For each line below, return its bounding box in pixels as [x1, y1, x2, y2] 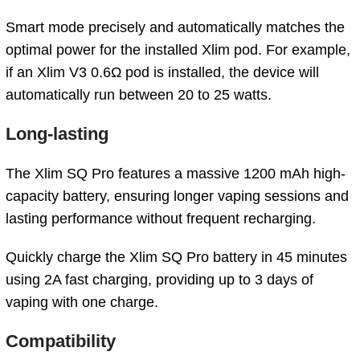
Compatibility [6, 330, 116, 351]
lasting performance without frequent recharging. [6, 210, 316, 227]
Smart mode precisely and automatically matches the [6, 18, 345, 35]
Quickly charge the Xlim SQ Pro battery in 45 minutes [6, 248, 347, 265]
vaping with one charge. [6, 293, 158, 310]
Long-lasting [6, 123, 108, 144]
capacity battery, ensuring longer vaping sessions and [6, 187, 349, 204]
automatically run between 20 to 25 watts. [6, 86, 272, 103]
